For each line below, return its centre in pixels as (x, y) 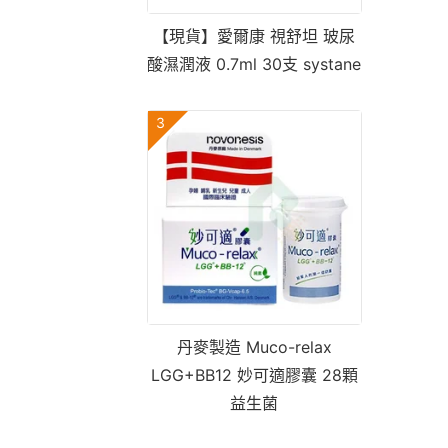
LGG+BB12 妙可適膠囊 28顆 (254, 375)
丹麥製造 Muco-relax (254, 347)
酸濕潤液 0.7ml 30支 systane (254, 64)
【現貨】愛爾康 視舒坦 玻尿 (254, 36)
